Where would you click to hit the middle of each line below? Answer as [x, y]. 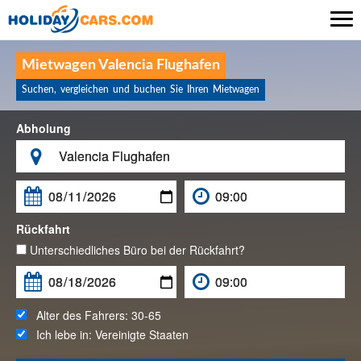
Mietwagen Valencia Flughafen [121, 65]
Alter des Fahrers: [79, 315]
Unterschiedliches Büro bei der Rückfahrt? [136, 250]
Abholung [44, 128]
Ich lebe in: [61, 334]
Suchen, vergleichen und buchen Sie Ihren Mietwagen [141, 89]
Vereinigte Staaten [142, 334]
